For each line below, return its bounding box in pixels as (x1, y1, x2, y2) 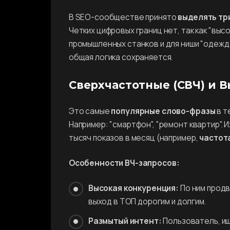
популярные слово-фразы (111, 106, 216, 117)
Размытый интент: (88, 215, 162, 226)
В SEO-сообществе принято (68, 12, 178, 23)
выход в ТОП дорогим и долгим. (88, 196, 206, 207)
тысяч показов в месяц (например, (68, 132, 200, 144)
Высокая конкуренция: (88, 183, 179, 194)
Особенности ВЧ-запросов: (68, 158, 180, 169)
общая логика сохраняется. (68, 52, 173, 63)
